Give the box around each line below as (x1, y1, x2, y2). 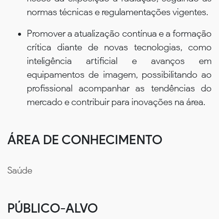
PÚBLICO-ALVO (7, 200, 98, 217)
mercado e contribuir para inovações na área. (27, 96, 205, 108)
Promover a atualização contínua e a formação (27, 27, 212, 39)
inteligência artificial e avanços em (27, 55, 212, 66)
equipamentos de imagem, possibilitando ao (27, 68, 212, 80)
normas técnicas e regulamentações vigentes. (27, 6, 208, 18)
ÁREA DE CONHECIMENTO (7, 131, 162, 148)
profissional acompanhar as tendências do (27, 82, 212, 94)
